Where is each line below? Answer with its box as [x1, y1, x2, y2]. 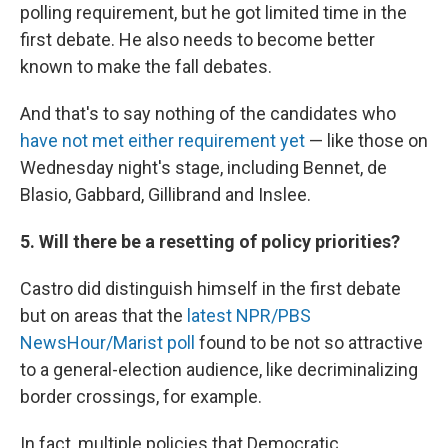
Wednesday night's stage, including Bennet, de [20, 157, 387, 178]
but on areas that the [20, 305, 187, 326]
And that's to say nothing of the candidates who [20, 103, 396, 124]
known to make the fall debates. [20, 56, 272, 77]
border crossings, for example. [20, 386, 262, 407]
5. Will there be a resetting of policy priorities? [20, 231, 400, 252]
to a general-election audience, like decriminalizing [20, 359, 418, 380]
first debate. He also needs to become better [20, 29, 375, 50]
